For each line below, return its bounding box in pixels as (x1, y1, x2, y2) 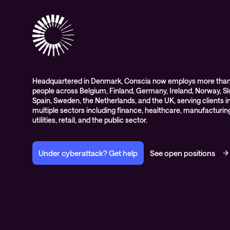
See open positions (150, 148, 215, 158)
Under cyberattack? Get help (39, 148, 138, 158)
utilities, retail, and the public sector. (32, 116, 147, 124)
